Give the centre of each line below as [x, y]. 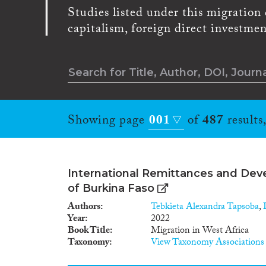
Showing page [108, 121]
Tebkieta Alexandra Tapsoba [205, 207]
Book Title [89, 231]
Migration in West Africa [200, 231]
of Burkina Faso [111, 188]
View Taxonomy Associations [208, 243]
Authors [84, 207]
